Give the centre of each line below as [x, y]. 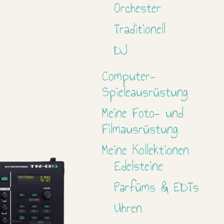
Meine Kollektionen [146, 150]
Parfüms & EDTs [157, 187]
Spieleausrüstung [145, 92]
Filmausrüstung [140, 129]
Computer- [129, 76]
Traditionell [140, 29]
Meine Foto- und [143, 113]
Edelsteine [139, 166]
